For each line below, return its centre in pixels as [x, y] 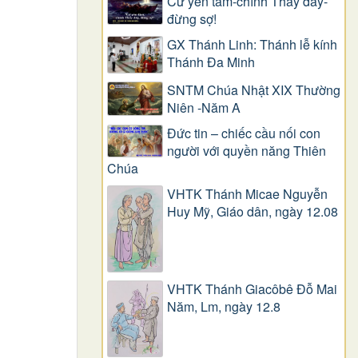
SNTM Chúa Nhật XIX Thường [254, 90]
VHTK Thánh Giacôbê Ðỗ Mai [252, 288]
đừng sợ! [192, 18]
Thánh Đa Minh [211, 62]
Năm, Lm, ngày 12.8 [224, 306]
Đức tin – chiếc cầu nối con [244, 133]
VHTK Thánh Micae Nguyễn [247, 194]
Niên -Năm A [204, 108]
